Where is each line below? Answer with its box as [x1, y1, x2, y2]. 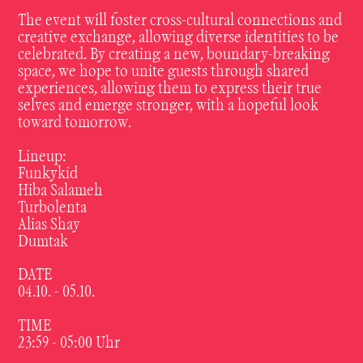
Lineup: [18, 149, 67, 165]
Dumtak [18, 234, 69, 250]
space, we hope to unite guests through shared [18, 64, 310, 80]
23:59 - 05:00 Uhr [18, 335, 121, 352]
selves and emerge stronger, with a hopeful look [18, 98, 319, 114]
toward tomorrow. [18, 115, 132, 131]
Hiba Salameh [18, 183, 104, 199]
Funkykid [18, 166, 79, 182]
